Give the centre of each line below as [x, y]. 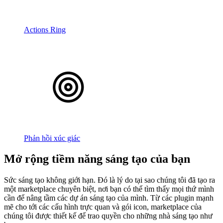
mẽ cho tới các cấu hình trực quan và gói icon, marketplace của [103, 207]
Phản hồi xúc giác [52, 138]
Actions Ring [45, 29]
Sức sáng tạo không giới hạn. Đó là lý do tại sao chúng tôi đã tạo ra [110, 180]
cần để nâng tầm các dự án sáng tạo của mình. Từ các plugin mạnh [109, 198]
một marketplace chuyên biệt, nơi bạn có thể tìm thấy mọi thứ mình [109, 189]
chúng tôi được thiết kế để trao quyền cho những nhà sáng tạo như [108, 216]
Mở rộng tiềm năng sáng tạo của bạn [97, 159]
